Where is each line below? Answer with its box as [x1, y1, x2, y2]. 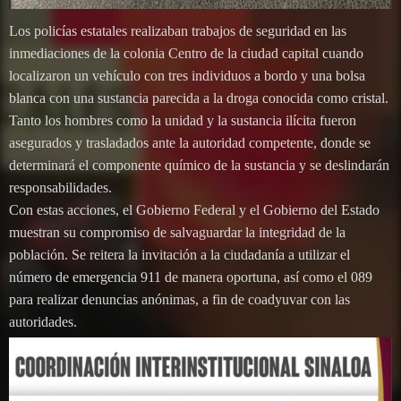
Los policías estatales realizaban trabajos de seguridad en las [9, 22, 346, 38]
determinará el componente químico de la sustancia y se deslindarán [9, 157, 389, 173]
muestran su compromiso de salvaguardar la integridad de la [9, 224, 346, 240]
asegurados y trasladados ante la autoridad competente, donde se [9, 134, 371, 150]
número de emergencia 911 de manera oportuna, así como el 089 [9, 269, 372, 285]
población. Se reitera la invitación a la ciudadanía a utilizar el [9, 246, 350, 262]
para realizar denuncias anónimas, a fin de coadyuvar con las [9, 291, 350, 307]
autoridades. [9, 313, 77, 329]
